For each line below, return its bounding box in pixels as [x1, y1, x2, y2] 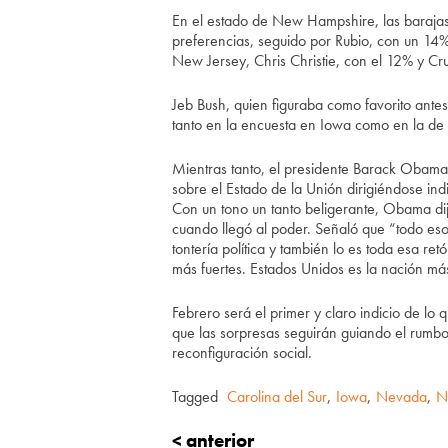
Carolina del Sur [227, 386, 327, 407]
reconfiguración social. [172, 342, 312, 363]
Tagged [172, 386, 222, 407]
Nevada [376, 386, 427, 407]
